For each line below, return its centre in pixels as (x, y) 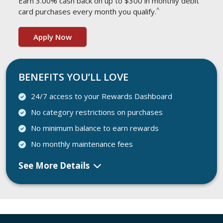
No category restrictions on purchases (97, 112)
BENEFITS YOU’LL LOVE (73, 77)
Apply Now (53, 37)
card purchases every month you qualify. (87, 11)
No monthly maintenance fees (82, 144)
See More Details (55, 166)
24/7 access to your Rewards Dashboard (102, 96)
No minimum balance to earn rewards (95, 128)
